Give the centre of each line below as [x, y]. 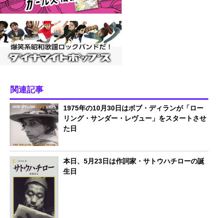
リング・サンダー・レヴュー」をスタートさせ [135, 118]
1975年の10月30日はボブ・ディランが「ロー [133, 108]
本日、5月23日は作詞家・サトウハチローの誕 [134, 161]
